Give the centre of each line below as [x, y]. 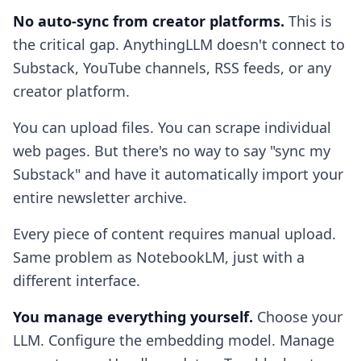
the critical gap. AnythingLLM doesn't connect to [179, 44]
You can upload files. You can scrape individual [172, 127]
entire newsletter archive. [100, 197]
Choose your [298, 317]
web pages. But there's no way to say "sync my [172, 151]
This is [308, 21]
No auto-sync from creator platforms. [149, 21]
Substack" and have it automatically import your [178, 174]
